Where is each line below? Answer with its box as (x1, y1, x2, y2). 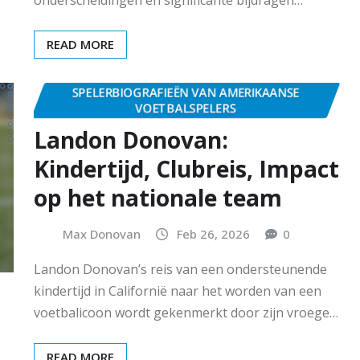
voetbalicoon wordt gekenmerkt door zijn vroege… (34, 303, 338, 321)
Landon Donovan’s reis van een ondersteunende (34, 260, 327, 278)
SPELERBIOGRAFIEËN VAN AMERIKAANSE (72, 84, 300, 100)
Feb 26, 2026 (177, 226, 250, 243)
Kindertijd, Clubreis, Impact (34, 153, 339, 185)
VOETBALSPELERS (135, 99, 236, 116)
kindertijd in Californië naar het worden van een (34, 281, 321, 300)
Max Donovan (63, 226, 141, 243)
